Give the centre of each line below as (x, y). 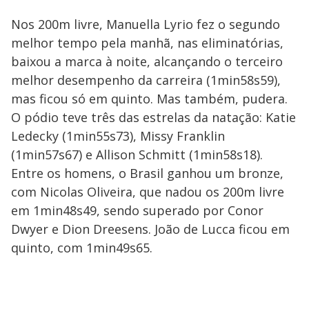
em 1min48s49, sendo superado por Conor (137, 210)
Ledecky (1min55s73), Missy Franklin (118, 136)
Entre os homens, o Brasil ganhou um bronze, (147, 173)
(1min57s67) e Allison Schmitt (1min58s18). (137, 154)
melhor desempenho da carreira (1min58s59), (146, 80)
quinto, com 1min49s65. (82, 248)
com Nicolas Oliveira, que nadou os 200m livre (148, 192)
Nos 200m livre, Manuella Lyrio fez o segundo (146, 24)
